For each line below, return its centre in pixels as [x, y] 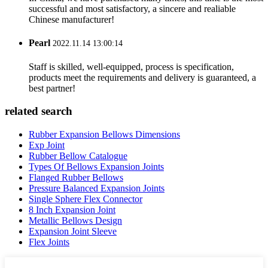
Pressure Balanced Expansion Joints [97, 188]
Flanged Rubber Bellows [76, 178]
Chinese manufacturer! [71, 20]
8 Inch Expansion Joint [72, 210]
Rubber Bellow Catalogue [78, 156]
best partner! [52, 88]
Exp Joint [47, 145]
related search [39, 111]
